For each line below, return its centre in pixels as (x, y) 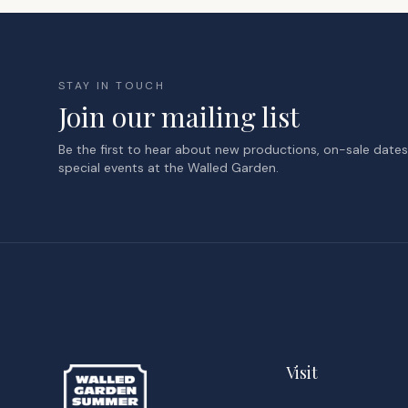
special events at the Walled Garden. (168, 168)
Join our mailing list (179, 117)
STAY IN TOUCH (112, 86)
